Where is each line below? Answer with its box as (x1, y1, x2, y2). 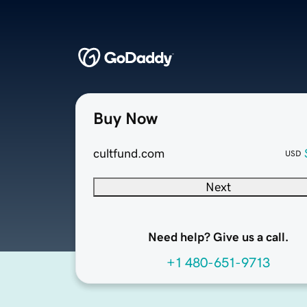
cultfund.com (93, 147, 164, 160)
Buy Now (93, 110, 158, 127)
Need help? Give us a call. (147, 231, 288, 244)
